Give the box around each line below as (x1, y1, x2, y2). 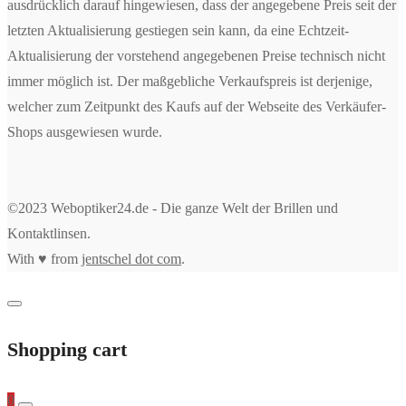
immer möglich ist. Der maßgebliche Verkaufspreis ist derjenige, (7, 72, 372, 89)
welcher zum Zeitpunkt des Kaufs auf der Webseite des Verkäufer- (7, 98, 386, 114)
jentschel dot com (82, 250, 181, 266)
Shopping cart (7, 337, 127, 361)
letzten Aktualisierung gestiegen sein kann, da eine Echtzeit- (7, 22, 349, 38)
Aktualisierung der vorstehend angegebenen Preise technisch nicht (7, 47, 385, 63)
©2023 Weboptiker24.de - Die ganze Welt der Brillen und (7, 199, 338, 216)
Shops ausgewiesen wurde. (7, 123, 162, 140)
